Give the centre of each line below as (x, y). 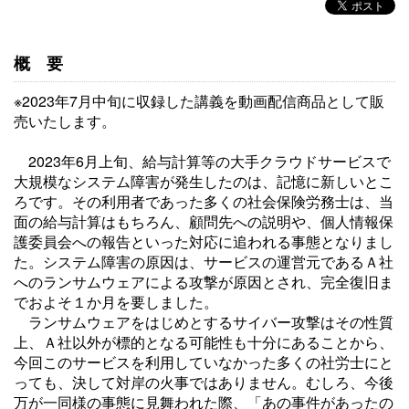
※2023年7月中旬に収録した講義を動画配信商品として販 (199, 101)
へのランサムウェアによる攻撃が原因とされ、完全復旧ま (204, 282)
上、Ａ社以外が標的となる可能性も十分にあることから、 (204, 342)
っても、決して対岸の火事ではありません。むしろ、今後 (204, 382)
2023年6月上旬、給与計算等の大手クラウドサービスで (202, 161)
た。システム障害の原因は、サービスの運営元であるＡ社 (204, 262)
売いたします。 (65, 121)
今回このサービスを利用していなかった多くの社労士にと (204, 362)
